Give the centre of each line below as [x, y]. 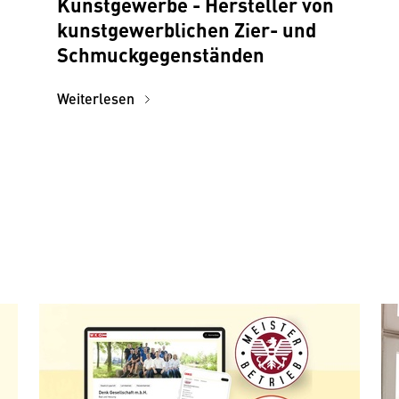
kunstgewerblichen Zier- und [187, 29]
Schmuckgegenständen [161, 54]
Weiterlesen [98, 98]
